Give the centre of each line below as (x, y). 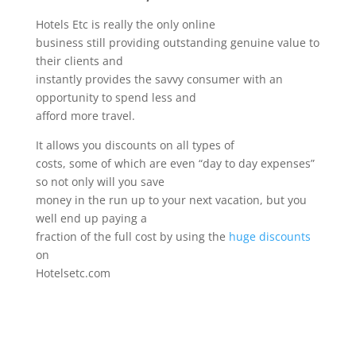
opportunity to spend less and (116, 97)
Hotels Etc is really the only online (125, 24)
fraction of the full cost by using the (132, 236)
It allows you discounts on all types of (135, 145)
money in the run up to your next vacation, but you (171, 200)
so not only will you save (100, 182)
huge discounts (269, 236)
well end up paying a (91, 218)
